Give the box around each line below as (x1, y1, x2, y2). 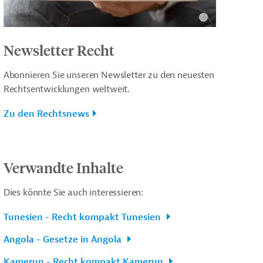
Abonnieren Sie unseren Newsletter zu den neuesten (3, 69, 214, 82)
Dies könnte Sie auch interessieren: (3, 187, 144, 199)
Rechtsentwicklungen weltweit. (3, 83, 130, 96)
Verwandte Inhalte (3, 159, 123, 177)
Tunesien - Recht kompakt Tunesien (3, 211, 163, 224)
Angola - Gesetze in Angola (3, 234, 124, 246)
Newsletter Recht (3, 41, 114, 59)
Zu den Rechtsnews (3, 108, 89, 120)
